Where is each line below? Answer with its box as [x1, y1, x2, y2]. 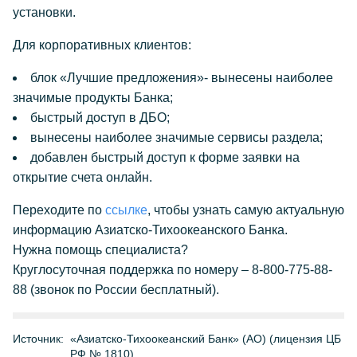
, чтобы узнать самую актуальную [147, 203, 344, 217]
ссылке [105, 203, 147, 217]
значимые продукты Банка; [13, 91, 173, 104]
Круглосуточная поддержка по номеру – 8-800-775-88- [13, 263, 332, 277]
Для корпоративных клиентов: [13, 38, 191, 52]
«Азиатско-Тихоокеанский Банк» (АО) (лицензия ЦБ [70, 332, 341, 345]
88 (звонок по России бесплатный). [13, 283, 251, 296]
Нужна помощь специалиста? [13, 243, 188, 257]
